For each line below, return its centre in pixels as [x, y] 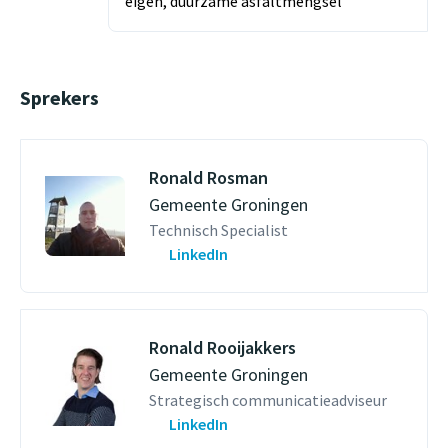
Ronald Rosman [208, 177]
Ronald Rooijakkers [222, 347]
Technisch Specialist [218, 230]
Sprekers [59, 97]
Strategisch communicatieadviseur [268, 400]
